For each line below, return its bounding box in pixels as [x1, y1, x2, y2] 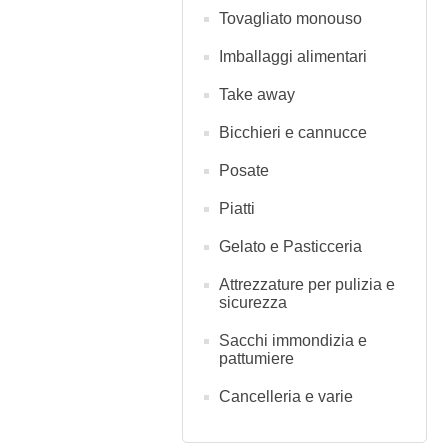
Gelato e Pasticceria [219, 238, 362, 255]
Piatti [219, 200, 255, 217]
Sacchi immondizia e [219, 332, 367, 349]
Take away [219, 86, 295, 103]
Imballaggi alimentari [219, 48, 367, 65]
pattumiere [219, 350, 294, 367]
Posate [219, 162, 269, 179]
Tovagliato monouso [219, 10, 362, 27]
